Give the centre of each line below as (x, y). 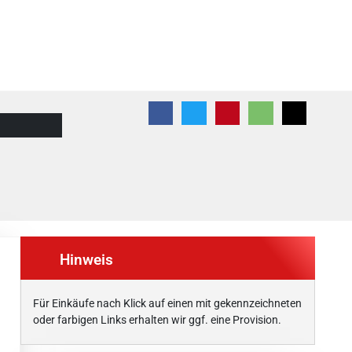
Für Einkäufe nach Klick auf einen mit (123, 304)
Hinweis (86, 259)
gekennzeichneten (258, 304)
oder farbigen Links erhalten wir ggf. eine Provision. (157, 320)
